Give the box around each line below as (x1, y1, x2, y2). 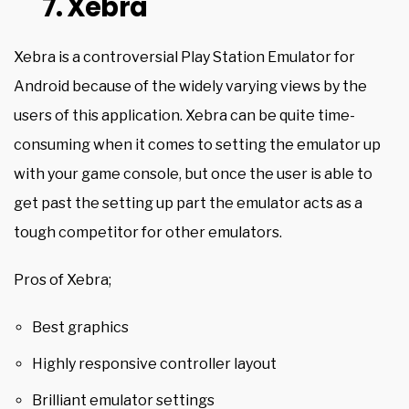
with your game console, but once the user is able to (14, 165, 372, 184)
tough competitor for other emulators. (14, 224, 282, 242)
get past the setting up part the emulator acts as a (14, 194, 362, 213)
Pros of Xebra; (14, 271, 111, 289)
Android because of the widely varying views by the (14, 78, 367, 96)
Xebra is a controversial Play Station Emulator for (14, 48, 355, 67)
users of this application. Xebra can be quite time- (14, 107, 355, 125)
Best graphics (32, 319, 129, 337)
